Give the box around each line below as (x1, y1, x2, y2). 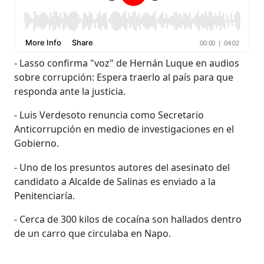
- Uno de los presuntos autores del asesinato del (14, 160, 230, 174)
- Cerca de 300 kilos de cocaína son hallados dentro (14, 212, 242, 226)
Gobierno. (14, 136, 60, 150)
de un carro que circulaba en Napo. (14, 226, 171, 240)
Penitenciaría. (14, 189, 75, 202)
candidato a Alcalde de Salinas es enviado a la (14, 174, 216, 188)
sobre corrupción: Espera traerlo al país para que (14, 70, 234, 84)
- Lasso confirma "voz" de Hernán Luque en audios (14, 56, 240, 70)
